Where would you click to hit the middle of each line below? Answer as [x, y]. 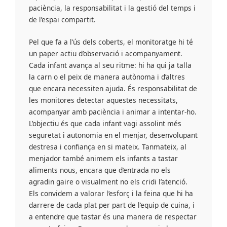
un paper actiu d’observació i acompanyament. [106, 54]
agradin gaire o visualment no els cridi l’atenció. [108, 182]
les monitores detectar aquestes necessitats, [104, 100]
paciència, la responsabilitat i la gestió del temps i [112, 8]
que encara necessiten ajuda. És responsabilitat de [113, 89]
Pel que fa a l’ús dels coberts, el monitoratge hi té [111, 42]
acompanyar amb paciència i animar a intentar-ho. [113, 112]
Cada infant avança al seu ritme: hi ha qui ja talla [110, 65]
